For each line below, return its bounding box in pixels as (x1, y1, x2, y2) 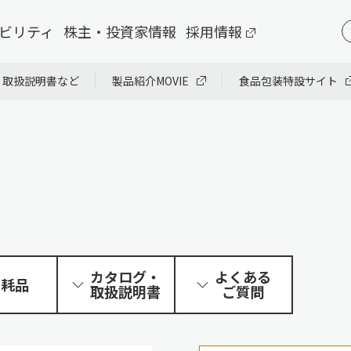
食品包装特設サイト (239, 73, 338, 89)
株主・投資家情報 (63, 21, 176, 42)
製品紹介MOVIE (112, 73, 189, 89)
